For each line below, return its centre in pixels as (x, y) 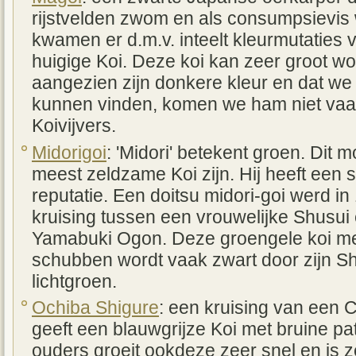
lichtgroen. (74, 281)
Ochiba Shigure (95, 308)
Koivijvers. (74, 126)
